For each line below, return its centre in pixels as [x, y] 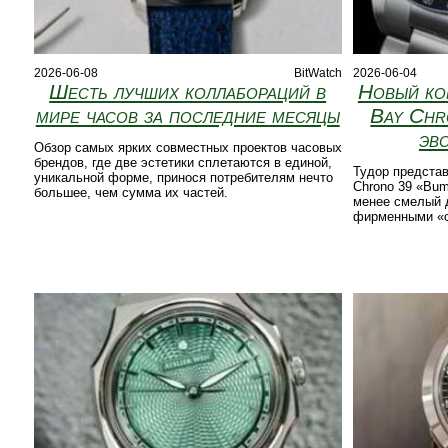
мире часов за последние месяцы [187, 116]
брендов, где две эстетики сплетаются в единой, [182, 163]
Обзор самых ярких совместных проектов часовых [187, 148]
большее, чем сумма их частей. [130, 193]
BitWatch [317, 73]
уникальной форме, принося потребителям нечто [183, 178]
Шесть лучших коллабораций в [188, 92]
